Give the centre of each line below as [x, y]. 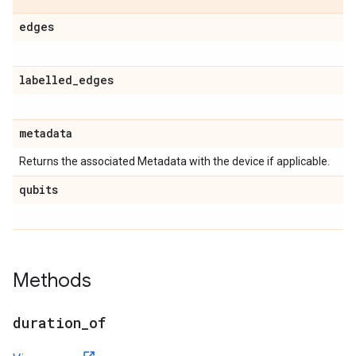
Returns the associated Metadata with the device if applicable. [174, 161]
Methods [52, 281]
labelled [46, 80]
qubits [39, 190]
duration [47, 323]
